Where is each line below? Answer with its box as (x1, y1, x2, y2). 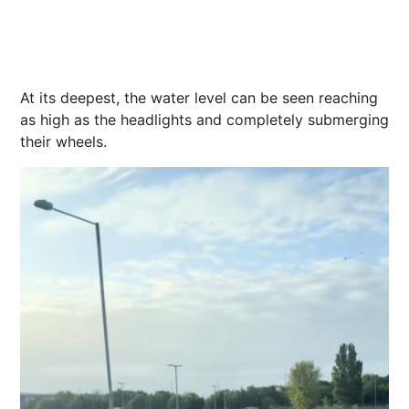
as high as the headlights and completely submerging (20, 110, 389, 129)
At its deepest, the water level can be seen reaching (20, 88, 378, 107)
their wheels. (20, 131, 107, 151)
